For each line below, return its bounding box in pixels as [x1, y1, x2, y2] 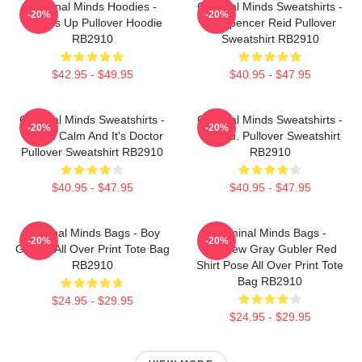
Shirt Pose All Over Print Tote [196, 258, 343, 271]
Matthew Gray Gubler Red [203, 242, 337, 255]
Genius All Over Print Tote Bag [15, 242, 170, 255]
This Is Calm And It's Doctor [21, 128, 163, 142]
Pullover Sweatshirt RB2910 [21, 145, 163, 158]
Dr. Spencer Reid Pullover [204, 15, 336, 29]
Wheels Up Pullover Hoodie [22, 15, 162, 29]
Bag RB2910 [238, 274, 302, 288]
